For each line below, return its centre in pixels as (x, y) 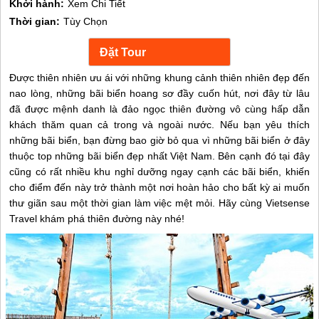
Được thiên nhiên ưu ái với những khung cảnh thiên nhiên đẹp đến (159, 78)
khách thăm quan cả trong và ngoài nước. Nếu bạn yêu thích (159, 125)
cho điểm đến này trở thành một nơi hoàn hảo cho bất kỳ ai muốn (159, 187)
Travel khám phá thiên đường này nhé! (97, 219)
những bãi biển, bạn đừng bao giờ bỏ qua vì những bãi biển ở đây (159, 140)
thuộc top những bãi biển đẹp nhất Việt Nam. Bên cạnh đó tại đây (159, 156)
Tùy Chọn (86, 21)
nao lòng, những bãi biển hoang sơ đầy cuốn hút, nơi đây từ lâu (159, 93)
